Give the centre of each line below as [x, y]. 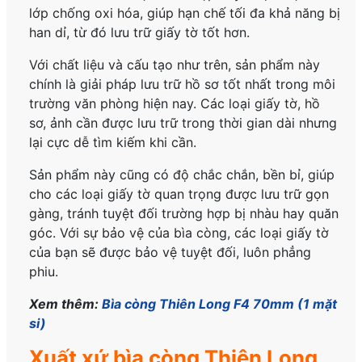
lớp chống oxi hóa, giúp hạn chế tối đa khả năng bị [185, 13]
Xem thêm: [66, 304]
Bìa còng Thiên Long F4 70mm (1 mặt [220, 304]
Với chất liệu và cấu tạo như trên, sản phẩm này [175, 65]
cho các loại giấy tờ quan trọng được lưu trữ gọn [179, 194]
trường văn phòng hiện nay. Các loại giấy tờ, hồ [175, 104]
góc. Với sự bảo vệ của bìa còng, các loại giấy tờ [179, 233]
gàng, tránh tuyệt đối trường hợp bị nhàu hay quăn [184, 214]
